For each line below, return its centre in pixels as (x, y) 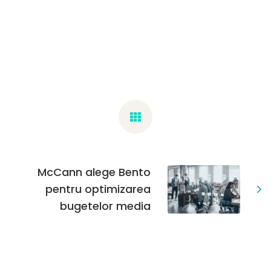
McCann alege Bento (94, 172)
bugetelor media (105, 206)
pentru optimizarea (98, 189)
